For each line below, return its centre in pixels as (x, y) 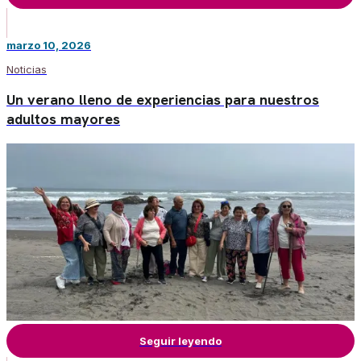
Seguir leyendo (180, 340)
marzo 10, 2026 (49, 45)
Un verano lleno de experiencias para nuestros (163, 99)
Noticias (27, 69)
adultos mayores (63, 118)
